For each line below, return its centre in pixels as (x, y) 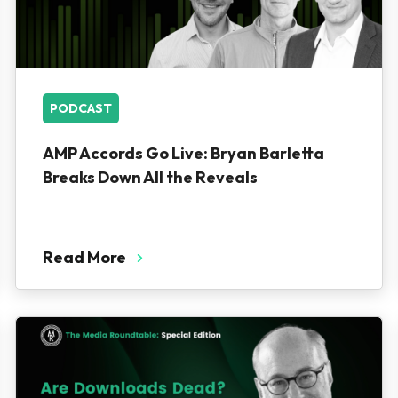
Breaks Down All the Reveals (150, 177)
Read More (84, 257)
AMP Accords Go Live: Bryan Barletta (183, 153)
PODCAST (80, 108)
